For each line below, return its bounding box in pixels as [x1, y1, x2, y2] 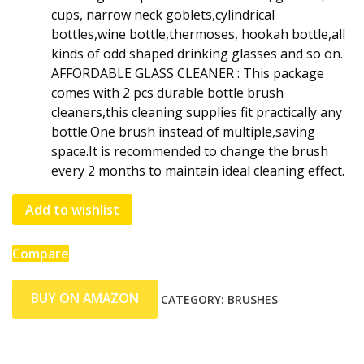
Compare [12, 244, 69, 262]
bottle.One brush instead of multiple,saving [51, 122, 315, 141]
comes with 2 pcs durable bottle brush [51, 83, 284, 102]
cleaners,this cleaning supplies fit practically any [51, 102, 342, 121]
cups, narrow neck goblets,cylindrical [51, 5, 275, 24]
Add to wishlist [25, 200, 119, 219]
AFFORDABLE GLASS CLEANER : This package [51, 63, 324, 82]
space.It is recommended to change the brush [51, 141, 328, 160]
